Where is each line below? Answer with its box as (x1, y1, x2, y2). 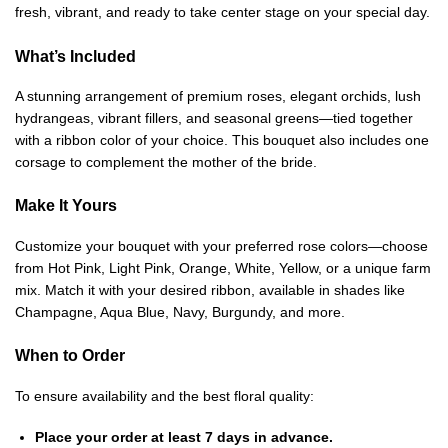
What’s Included (15, 46, 136, 65)
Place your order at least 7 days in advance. (35, 429, 333, 446)
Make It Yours (15, 196, 117, 215)
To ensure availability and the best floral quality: (15, 387, 314, 404)
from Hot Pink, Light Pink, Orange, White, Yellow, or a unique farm (15, 259, 431, 276)
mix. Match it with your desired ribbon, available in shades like (15, 281, 405, 298)
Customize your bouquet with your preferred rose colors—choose (15, 237, 428, 254)
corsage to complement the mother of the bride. (15, 154, 317, 171)
